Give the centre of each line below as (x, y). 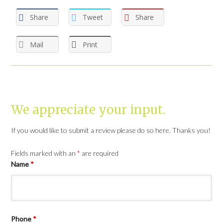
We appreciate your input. (88, 110)
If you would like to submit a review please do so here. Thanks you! (111, 130)
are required (100, 153)
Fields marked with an (44, 153)
